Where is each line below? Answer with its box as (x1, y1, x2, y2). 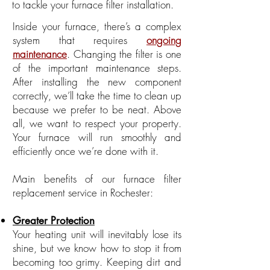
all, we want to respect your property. (13, 116, 181, 130)
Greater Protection (13, 214, 95, 227)
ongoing (146, 33, 181, 47)
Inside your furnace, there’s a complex (13, 19, 181, 33)
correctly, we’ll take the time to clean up (13, 89, 181, 102)
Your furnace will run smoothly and (13, 130, 181, 144)
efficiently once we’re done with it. (13, 144, 159, 158)
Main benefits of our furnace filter (13, 172, 181, 186)
